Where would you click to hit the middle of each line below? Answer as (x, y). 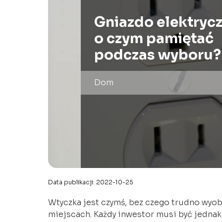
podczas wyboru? (157, 55)
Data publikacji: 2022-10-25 (91, 182)
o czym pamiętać (154, 39)
